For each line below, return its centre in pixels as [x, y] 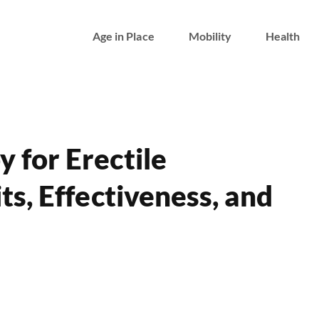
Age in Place [123, 36]
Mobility [210, 36]
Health [283, 36]
